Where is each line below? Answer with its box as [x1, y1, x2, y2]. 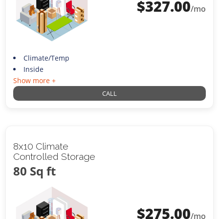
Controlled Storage [13, 151, 96, 162]
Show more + [13, 75, 56, 85]
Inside [23, 64, 44, 74]
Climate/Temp [23, 53, 69, 63]
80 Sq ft [13, 162, 56, 179]
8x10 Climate [13, 140, 69, 152]
